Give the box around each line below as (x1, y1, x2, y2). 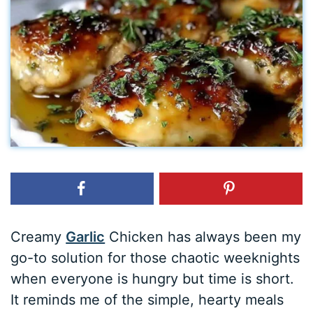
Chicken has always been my (105, 228, 302, 245)
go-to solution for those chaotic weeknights (10, 249, 300, 266)
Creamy (10, 228, 66, 245)
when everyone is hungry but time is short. (10, 270, 295, 287)
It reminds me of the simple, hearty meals (10, 291, 284, 308)
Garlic (66, 228, 105, 245)
